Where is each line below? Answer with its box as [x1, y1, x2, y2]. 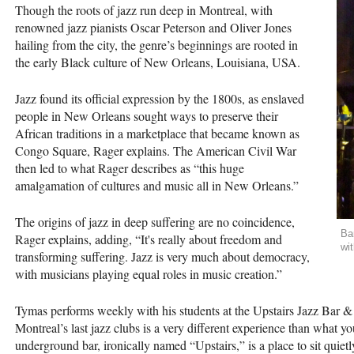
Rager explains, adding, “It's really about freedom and [15, 230, 282, 247]
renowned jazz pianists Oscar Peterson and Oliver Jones [15, 18, 292, 36]
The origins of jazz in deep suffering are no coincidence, [15, 213, 295, 230]
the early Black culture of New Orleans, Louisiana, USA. [15, 53, 304, 70]
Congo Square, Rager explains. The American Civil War [15, 141, 296, 159]
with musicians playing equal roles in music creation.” [15, 265, 282, 282]
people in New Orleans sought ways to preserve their [15, 107, 278, 124]
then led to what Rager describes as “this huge [15, 159, 244, 176]
